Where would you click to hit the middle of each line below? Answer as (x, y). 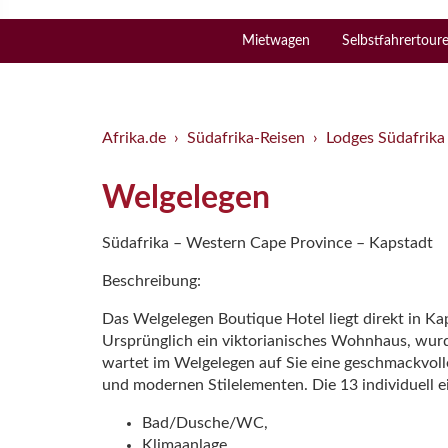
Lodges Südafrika (385, 137)
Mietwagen (276, 40)
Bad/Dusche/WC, (205, 422)
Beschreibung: (151, 280)
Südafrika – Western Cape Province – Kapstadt (267, 242)
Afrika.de (134, 137)
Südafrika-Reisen (246, 137)
